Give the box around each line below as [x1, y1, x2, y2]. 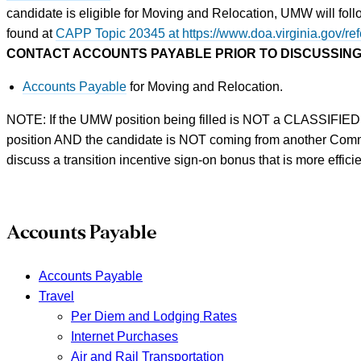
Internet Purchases [71, 329, 178, 343]
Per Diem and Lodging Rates [71, 309, 237, 323]
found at [6, 26, 56, 40]
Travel [39, 288, 74, 303]
